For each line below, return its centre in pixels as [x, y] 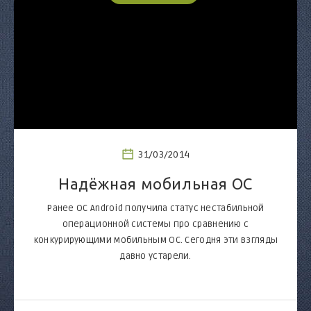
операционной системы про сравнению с [155, 224]
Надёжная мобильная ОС [155, 183]
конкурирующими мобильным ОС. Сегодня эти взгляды [155, 240]
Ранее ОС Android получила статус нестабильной [155, 208]
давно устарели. [155, 256]
